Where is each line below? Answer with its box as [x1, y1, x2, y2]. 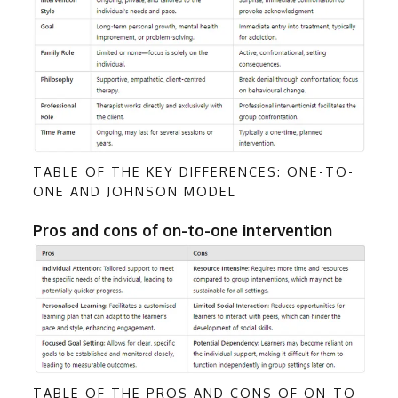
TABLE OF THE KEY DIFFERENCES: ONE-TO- [33, 163, 355, 179]
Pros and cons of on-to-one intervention [33, 219, 333, 240]
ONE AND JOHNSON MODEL [33, 182, 237, 199]
